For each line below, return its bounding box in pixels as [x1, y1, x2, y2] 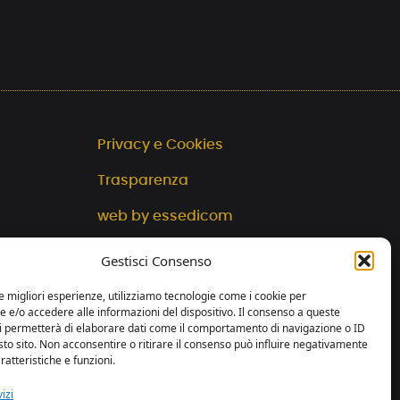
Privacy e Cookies [97, 137, 223, 152]
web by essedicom [97, 209, 233, 223]
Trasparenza [97, 173, 188, 187]
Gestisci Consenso [100, 252, 212, 270]
